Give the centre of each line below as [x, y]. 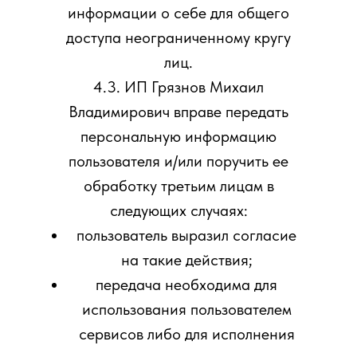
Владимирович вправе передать [178, 112]
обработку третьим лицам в [178, 186]
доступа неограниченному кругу [178, 37]
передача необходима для [186, 284]
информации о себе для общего [178, 13]
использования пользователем [186, 309]
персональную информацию [178, 136]
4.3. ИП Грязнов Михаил [178, 87]
